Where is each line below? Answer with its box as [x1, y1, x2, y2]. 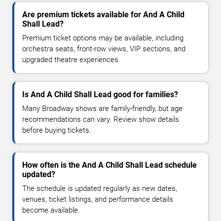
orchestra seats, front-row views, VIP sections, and [22, 44, 185, 54]
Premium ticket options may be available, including [22, 34, 184, 43]
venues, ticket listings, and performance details [22, 195, 173, 204]
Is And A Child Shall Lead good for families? [22, 90, 178, 100]
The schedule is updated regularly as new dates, [22, 184, 177, 193]
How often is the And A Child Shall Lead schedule [22, 160, 197, 170]
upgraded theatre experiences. [22, 55, 120, 65]
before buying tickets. [22, 126, 91, 135]
